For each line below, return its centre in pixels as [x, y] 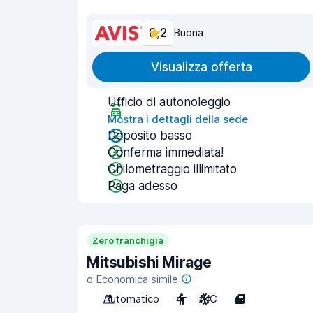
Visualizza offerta [201, 67]
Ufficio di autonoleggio [169, 102]
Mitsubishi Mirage [149, 262]
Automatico [131, 299]
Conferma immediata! [166, 152]
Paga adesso [143, 186]
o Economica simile [132, 279]
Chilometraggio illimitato [172, 169]
